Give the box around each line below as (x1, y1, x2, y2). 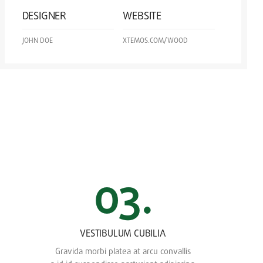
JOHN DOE (22, 36, 53, 45)
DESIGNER (22, 9, 67, 22)
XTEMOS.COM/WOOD (123, 36, 188, 45)
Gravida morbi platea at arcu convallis (55, 245, 191, 256)
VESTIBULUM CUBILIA (80, 227, 166, 239)
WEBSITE (123, 9, 161, 22)
